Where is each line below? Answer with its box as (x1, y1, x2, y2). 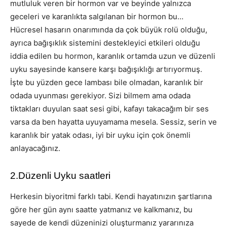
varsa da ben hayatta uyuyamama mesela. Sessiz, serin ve (10, 117, 217, 127)
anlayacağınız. (10, 143, 60, 153)
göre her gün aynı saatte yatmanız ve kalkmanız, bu (10, 204, 193, 214)
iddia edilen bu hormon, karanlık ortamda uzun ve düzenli (10, 51, 215, 61)
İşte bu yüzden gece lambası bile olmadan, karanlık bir (10, 77, 203, 87)
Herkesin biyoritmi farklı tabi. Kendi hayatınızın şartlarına (10, 191, 212, 201)
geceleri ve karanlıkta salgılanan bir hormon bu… (10, 11, 183, 21)
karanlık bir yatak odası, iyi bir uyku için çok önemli (10, 130, 191, 140)
